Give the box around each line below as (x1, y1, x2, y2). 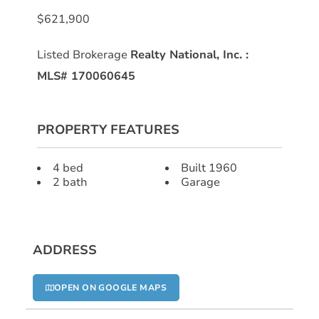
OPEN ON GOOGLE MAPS (54, 281, 167, 293)
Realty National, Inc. (130, 46, 246, 63)
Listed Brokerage (37, 46, 130, 63)
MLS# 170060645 (37, 68, 135, 84)
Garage (181, 174, 220, 190)
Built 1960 (181, 159, 237, 176)
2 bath (53, 174, 88, 190)
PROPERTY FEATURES (37, 120, 179, 138)
